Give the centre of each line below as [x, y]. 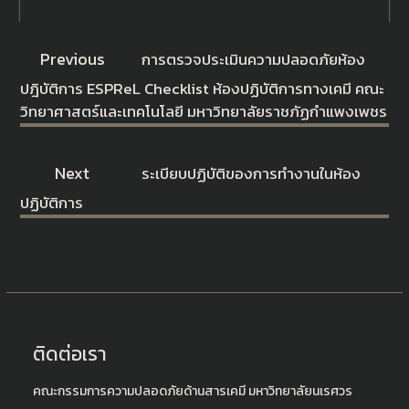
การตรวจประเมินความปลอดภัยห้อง [253, 59]
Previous [72, 58]
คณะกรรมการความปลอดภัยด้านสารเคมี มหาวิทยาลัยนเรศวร [203, 391]
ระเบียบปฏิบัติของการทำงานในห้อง [251, 173]
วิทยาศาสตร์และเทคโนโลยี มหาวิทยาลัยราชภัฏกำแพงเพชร [203, 111]
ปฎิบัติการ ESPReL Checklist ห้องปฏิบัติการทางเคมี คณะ [202, 88]
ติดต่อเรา [70, 353]
